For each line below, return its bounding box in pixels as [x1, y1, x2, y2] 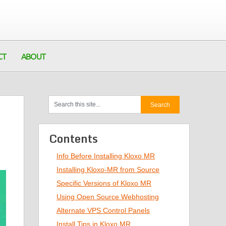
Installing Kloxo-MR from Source [56, 165, 159, 174]
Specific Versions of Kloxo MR [56, 179, 151, 187]
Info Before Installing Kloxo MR [56, 152, 155, 160]
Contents [49, 130, 98, 147]
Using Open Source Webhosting [56, 193, 159, 201]
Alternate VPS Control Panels [56, 206, 150, 214]
